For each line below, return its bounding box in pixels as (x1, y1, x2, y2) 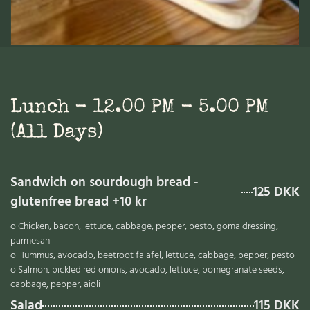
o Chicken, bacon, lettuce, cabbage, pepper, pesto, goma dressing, (10, 218, 278, 235)
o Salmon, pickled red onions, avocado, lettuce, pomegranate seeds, (10, 262, 284, 278)
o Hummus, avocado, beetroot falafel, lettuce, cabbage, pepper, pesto (10, 247, 295, 264)
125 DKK (253, 181, 300, 203)
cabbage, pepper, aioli (10, 276, 100, 293)
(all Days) (10, 123, 103, 143)
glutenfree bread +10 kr (10, 191, 147, 213)
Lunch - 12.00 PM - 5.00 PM (10, 98, 269, 118)
